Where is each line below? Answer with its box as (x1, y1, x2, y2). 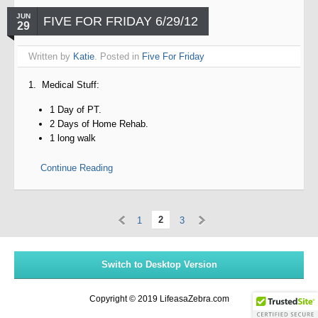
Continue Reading (40, 163, 113, 173)
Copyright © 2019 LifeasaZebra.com (89, 294, 229, 304)
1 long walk (50, 133, 96, 143)
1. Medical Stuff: (28, 79, 99, 90)
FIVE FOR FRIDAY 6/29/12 (43, 14, 198, 28)
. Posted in (94, 51, 142, 62)
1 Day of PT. (50, 104, 102, 115)
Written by (28, 51, 73, 62)
